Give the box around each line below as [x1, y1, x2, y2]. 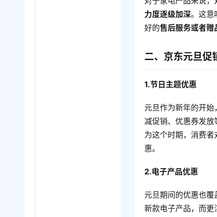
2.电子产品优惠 [144, 167, 199, 177]
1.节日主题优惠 [144, 79, 197, 90]
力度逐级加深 [144, 9, 191, 19]
